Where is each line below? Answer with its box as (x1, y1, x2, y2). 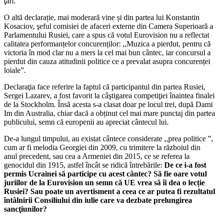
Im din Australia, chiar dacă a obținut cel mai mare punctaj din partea (4, 109, 215, 117)
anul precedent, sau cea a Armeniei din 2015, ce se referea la (4, 152, 190, 160)
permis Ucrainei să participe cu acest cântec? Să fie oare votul (4, 169, 207, 178)
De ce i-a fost (164, 160, 206, 169)
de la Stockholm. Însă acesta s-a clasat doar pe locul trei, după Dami (4, 100, 213, 109)
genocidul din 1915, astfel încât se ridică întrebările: (4, 160, 164, 169)
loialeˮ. (4, 66, 26, 74)
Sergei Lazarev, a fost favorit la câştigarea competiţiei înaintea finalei (4, 91, 215, 100)
